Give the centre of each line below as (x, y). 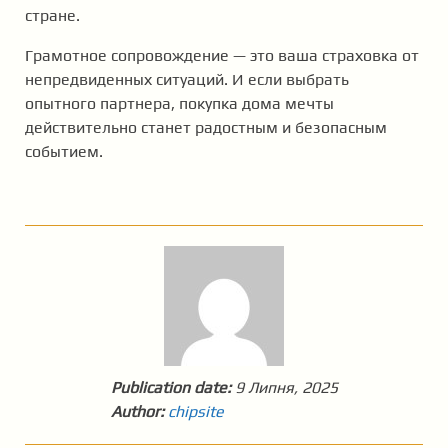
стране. (52, 16)
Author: (137, 412)
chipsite (195, 412)
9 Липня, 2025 (286, 388)
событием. (64, 152)
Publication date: (170, 388)
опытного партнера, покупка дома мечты (179, 104)
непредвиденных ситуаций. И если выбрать (187, 80)
